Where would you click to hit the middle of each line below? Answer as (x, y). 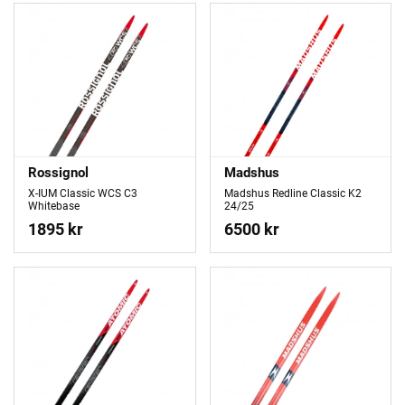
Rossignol (58, 172)
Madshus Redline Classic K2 (292, 194)
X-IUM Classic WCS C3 (83, 194)
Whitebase (54, 207)
